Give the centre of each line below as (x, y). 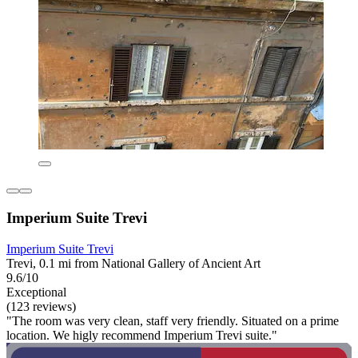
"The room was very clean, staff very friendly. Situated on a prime (173, 320)
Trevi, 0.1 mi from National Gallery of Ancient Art (133, 263)
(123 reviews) (41, 306)
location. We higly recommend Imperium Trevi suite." (142, 335)
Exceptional (36, 292)
